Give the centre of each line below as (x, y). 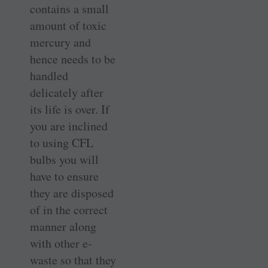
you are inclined (69, 126)
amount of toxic (68, 25)
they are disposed (72, 193)
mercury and (60, 42)
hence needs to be (73, 59)
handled (49, 75)
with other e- (61, 243)
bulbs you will (64, 159)
